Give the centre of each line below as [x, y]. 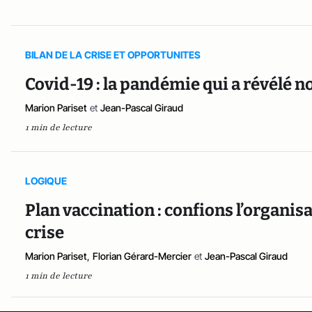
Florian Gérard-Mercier [142, 256]
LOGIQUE [46, 181]
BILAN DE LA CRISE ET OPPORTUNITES [113, 54]
